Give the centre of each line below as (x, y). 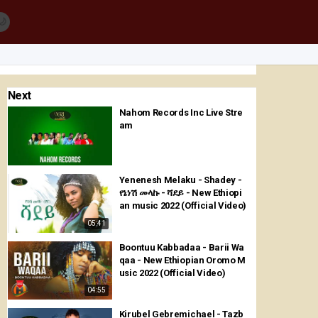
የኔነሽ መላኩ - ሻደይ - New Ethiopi (180, 192)
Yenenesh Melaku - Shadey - (180, 180)
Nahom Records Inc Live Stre (181, 113)
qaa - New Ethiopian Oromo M (182, 260)
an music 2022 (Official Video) (182, 205)
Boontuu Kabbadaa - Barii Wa (181, 247)
